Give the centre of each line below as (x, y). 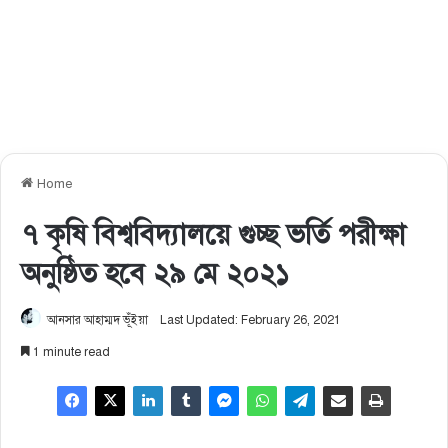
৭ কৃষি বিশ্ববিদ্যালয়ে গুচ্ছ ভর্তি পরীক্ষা (213, 234)
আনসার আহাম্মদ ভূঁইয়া (97, 319)
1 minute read (70, 351)
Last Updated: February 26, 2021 (250, 319)
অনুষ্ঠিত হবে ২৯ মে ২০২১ (155, 273)
